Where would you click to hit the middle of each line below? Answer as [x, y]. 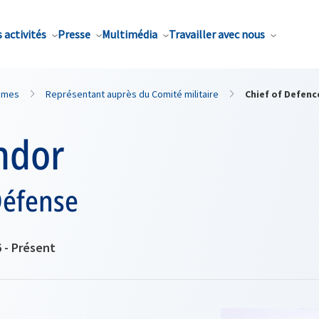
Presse [74, 34]
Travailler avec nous [217, 34]
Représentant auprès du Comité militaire [132, 94]
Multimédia [130, 34]
